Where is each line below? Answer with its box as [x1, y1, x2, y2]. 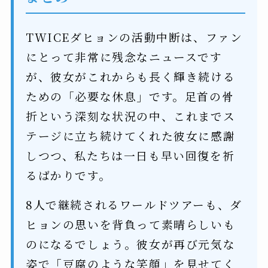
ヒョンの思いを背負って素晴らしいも [25, 215, 236, 232]
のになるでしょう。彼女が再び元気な [25, 235, 236, 252]
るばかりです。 [25, 167, 111, 184]
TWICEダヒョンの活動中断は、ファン [25, 29, 243, 45]
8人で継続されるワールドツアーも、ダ [25, 196, 242, 212]
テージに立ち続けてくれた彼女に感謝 [25, 127, 236, 144]
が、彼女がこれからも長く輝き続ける [25, 68, 236, 85]
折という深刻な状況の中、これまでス [25, 108, 236, 124]
